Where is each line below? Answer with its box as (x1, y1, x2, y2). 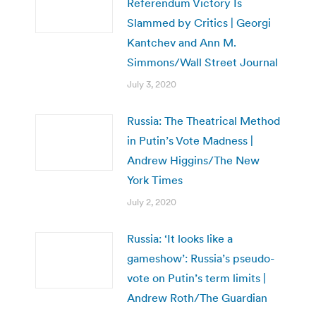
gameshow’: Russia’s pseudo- (127, 250, 274, 265)
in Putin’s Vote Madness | (127, 133, 253, 147)
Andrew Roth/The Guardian (127, 290, 267, 305)
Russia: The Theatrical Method (127, 113, 280, 128)
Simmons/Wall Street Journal (127, 54, 278, 69)
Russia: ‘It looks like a (127, 231, 233, 245)
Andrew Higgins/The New (127, 152, 260, 167)
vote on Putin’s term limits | (127, 270, 266, 285)
